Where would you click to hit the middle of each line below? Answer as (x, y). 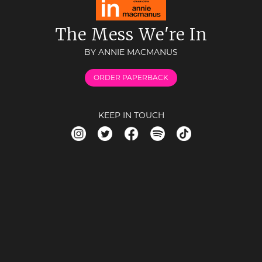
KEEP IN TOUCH (131, 115)
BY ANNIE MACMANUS (131, 52)
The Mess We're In (131, 35)
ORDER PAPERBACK (131, 77)
